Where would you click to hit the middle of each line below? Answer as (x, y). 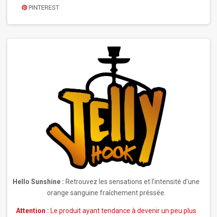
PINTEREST (43, 8)
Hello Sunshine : (38, 182)
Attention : (32, 211)
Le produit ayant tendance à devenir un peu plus (123, 211)
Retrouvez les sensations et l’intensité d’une (132, 182)
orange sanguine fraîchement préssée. (106, 193)
